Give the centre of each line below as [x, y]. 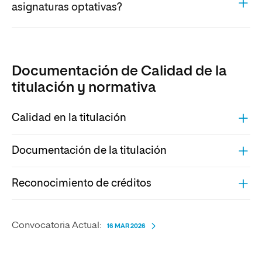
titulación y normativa [84, 88]
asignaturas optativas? [67, 7]
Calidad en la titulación [69, 118]
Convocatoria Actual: [56, 226]
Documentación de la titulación [89, 151]
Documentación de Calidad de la [119, 72]
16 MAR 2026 [126, 226]
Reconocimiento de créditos [82, 183]
